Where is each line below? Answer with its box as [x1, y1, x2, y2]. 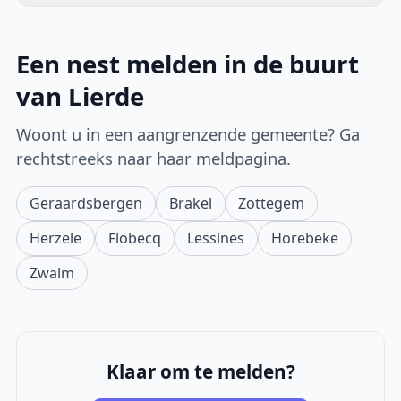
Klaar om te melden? [106, 359, 295, 384]
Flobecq [107, 227, 161, 248]
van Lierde [16, 80, 145, 114]
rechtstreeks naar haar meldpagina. [16, 146, 292, 169]
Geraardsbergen [30, 192, 143, 213]
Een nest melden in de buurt [16, 47, 360, 81]
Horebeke [270, 227, 338, 248]
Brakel [168, 192, 212, 213]
